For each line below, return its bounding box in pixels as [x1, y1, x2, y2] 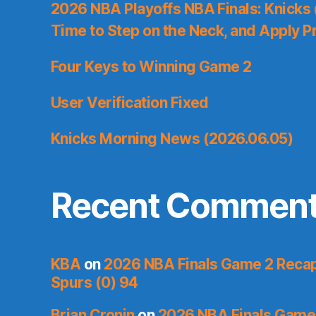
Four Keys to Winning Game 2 [51, 58, 252, 76]
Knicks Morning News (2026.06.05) [51, 130, 293, 148]
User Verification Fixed [51, 94, 209, 112]
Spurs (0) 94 [51, 274, 138, 292]
